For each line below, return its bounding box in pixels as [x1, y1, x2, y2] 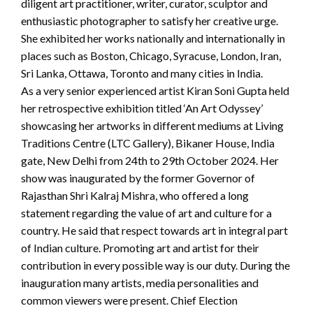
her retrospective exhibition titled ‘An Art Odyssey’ [21, 101, 263, 115]
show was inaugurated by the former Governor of [21, 171, 255, 185]
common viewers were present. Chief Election [21, 293, 238, 307]
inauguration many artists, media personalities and [21, 276, 259, 290]
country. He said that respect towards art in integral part [21, 224, 288, 238]
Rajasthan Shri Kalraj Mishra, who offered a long [21, 189, 249, 203]
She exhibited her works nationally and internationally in [21, 31, 285, 45]
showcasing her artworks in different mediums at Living [21, 119, 284, 133]
